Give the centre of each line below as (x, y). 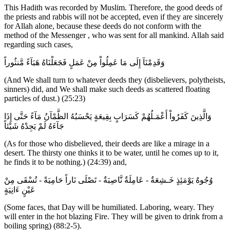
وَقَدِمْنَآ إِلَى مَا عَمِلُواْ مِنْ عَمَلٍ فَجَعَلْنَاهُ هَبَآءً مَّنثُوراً (84, 63)
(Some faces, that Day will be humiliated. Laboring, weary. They (109, 207)
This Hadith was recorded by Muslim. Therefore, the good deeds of (113, 8)
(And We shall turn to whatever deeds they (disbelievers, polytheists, (115, 80)
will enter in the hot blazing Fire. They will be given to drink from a (113, 217)
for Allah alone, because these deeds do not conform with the (103, 26)
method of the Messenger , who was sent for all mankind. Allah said (114, 35)
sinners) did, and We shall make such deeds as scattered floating (107, 89)
